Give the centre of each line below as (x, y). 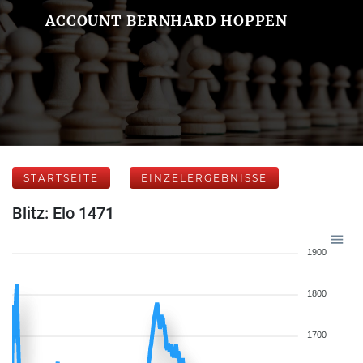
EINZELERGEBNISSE (204, 178)
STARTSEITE (61, 178)
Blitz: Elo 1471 (63, 213)
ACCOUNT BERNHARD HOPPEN (167, 21)
